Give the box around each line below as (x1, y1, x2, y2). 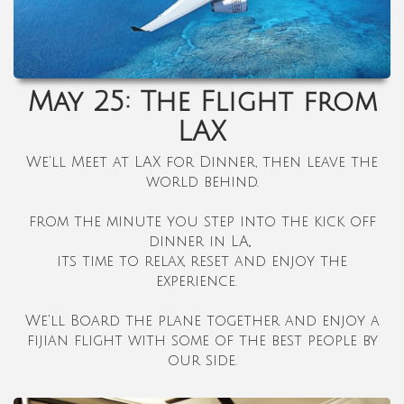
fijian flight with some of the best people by (26, 332, 378, 349)
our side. (167, 352, 237, 369)
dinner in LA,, (148, 233, 256, 250)
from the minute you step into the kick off (28, 213, 376, 230)
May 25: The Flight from (27, 87, 377, 117)
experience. (156, 272, 248, 289)
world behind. (145, 173, 259, 190)
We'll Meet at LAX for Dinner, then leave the (26, 153, 378, 170)
